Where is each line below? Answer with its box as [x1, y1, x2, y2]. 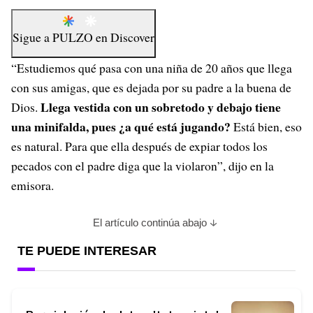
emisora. [11, 177, 54, 194]
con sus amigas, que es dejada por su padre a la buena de [11, 79, 291, 96]
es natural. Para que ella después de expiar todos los [11, 138, 268, 154]
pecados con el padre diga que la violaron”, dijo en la [11, 157, 274, 174]
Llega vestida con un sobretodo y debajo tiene [41, 98, 281, 116]
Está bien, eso [231, 118, 302, 135]
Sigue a [13, 29, 52, 45]
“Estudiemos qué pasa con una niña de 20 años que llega [11, 59, 292, 76]
